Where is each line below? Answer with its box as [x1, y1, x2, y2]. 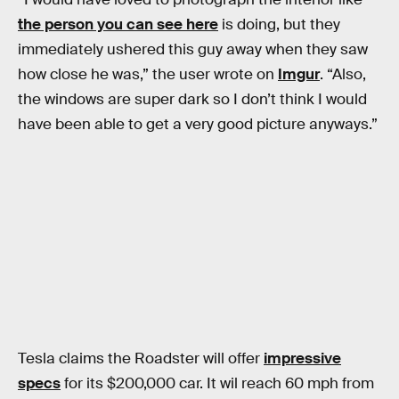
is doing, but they [218, 14, 340, 34]
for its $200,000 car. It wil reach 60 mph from [61, 374, 374, 394]
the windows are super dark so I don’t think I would [18, 89, 367, 109]
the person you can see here [18, 14, 218, 34]
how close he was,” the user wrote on [18, 64, 278, 84]
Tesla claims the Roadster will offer [18, 349, 264, 369]
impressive [264, 349, 341, 369]
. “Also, [320, 64, 366, 84]
